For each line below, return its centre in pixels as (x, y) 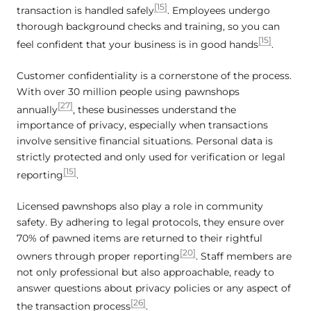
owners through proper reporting (98, 257)
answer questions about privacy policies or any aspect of (154, 288)
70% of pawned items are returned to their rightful (140, 238)
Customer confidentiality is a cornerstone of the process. (154, 75)
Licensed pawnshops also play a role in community (140, 207)
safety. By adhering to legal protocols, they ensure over (151, 222)
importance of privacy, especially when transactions (142, 125)
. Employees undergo (219, 10)
